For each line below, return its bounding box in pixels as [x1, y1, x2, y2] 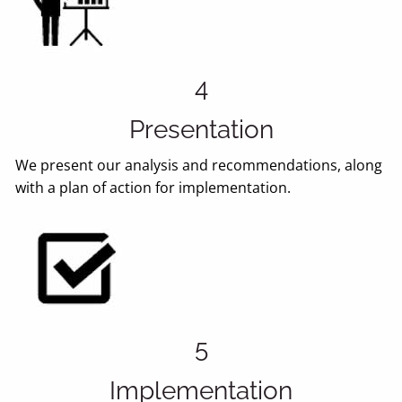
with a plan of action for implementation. [15, 177, 292, 197]
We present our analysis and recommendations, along [15, 154, 383, 175]
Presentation [128, 114, 274, 144]
